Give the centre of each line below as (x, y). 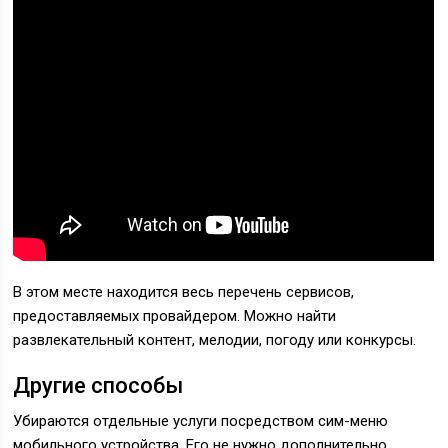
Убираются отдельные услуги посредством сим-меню (201, 421)
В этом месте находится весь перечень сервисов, (184, 292)
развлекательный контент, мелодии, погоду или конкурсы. (215, 340)
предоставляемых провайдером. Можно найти (175, 316)
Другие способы (98, 385)
